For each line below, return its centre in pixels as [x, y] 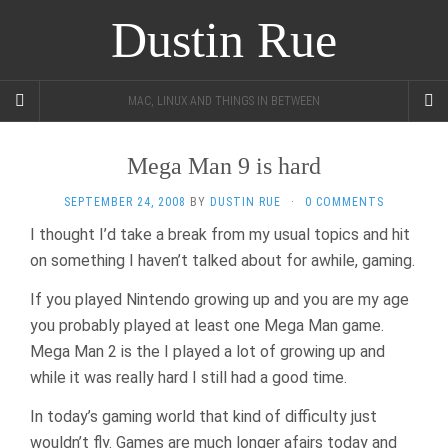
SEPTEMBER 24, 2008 [125, 202]
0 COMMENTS [344, 202]
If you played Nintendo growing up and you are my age [219, 299]
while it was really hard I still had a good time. [188, 377]
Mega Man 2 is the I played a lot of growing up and [207, 351]
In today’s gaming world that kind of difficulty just [203, 416]
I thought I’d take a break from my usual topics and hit [220, 234]
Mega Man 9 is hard [224, 166]
